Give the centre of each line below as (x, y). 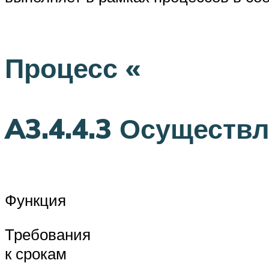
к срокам (36, 254)
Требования (48, 234)
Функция (35, 200)
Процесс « (73, 68)
